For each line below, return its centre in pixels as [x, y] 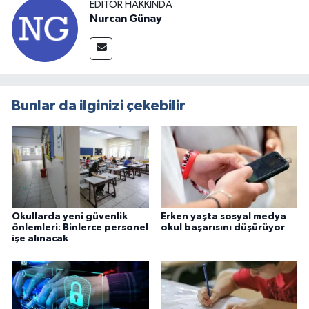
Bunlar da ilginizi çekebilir [99, 106]
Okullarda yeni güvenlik [70, 216]
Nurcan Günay [126, 19]
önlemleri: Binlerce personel [80, 227]
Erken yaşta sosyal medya [223, 216]
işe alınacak [40, 238]
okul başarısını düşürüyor [222, 227]
